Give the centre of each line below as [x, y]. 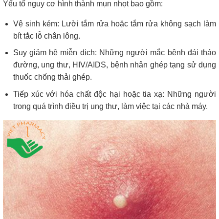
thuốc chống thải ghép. [52, 77]
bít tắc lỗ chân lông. [46, 36]
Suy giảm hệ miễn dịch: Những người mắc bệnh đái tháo [114, 53]
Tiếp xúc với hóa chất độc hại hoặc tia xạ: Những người [114, 94]
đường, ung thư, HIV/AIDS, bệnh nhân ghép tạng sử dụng [114, 65]
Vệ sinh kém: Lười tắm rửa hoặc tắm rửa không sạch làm [114, 23]
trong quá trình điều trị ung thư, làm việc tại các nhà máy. [110, 107]
